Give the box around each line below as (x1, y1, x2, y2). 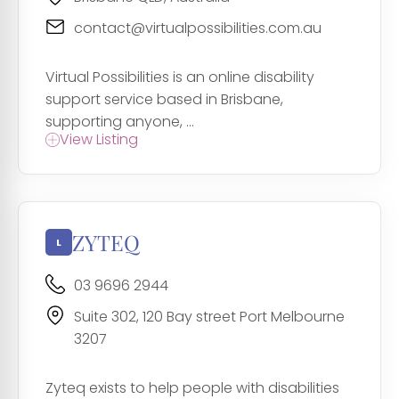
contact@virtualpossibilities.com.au (74, 18, 322, 39)
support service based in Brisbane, (45, 89, 283, 110)
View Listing (60, 129, 138, 151)
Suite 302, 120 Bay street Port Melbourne (74, 306, 345, 328)
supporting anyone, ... (45, 111, 194, 133)
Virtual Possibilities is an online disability (45, 67, 314, 88)
